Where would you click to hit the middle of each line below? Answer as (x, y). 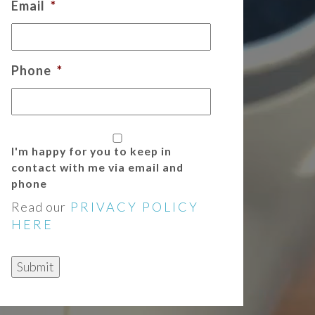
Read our (40, 207)
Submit (36, 267)
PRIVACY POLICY (135, 207)
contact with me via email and (97, 167)
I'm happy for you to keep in (91, 151)
